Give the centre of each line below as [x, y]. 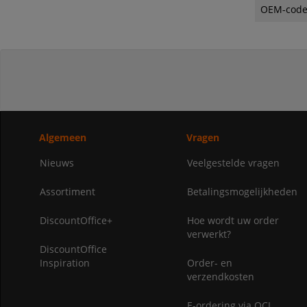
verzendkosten [220, 277]
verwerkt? [209, 234]
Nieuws [57, 163]
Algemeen [62, 138]
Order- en [209, 263]
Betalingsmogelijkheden [242, 192]
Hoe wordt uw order [233, 221]
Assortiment [67, 192]
